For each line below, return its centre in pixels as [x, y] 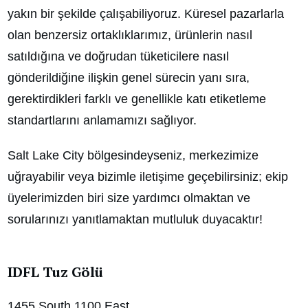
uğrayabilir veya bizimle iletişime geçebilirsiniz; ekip [148, 176]
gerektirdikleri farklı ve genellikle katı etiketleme [137, 99]
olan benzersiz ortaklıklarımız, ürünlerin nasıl [130, 35]
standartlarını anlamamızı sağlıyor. [102, 120]
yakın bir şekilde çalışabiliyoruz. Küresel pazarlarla [146, 13]
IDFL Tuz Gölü [55, 272]
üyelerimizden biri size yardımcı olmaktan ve [129, 198]
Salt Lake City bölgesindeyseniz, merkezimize [133, 155]
